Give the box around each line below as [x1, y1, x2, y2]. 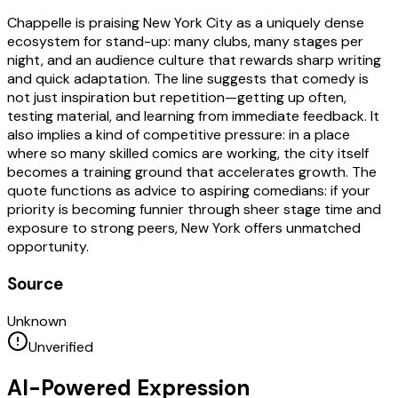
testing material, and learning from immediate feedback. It [7, 107, 379, 126]
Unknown [7, 311, 67, 330]
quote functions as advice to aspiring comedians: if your [7, 181, 370, 201]
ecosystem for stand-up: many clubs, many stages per [7, 32, 363, 52]
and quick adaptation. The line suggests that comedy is [7, 69, 369, 89]
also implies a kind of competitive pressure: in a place [7, 125, 350, 145]
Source [7, 272, 63, 295]
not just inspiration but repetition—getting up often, [7, 88, 346, 107]
